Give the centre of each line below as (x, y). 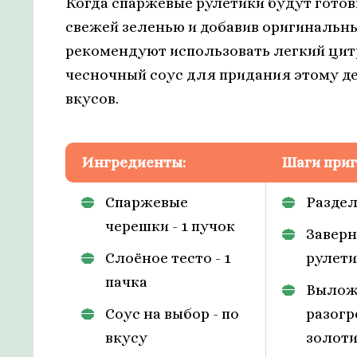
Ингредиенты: (133, 162)
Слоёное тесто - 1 (168, 257)
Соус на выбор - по (172, 313)
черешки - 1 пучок (170, 226)
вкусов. (92, 98)
